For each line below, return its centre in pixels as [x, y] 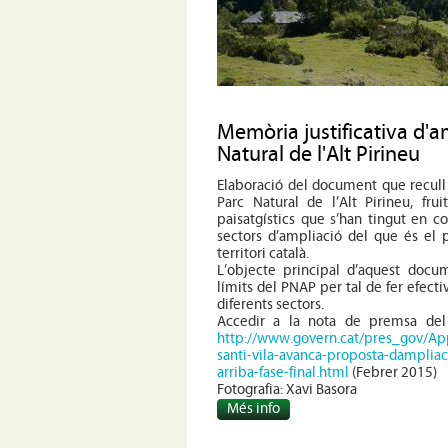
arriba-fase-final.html [283, 374]
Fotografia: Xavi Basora [287, 391]
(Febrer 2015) [393, 374]
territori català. [263, 255]
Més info [253, 410]
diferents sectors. [270, 306]
